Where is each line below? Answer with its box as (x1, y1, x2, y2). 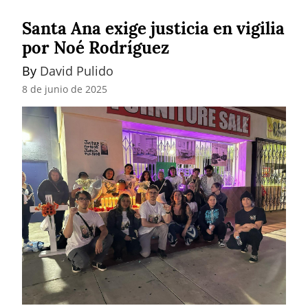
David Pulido (40, 63, 113, 80)
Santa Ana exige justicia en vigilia (22, 18, 285, 40)
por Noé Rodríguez (22, 37, 169, 59)
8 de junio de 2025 (22, 82, 107, 96)
